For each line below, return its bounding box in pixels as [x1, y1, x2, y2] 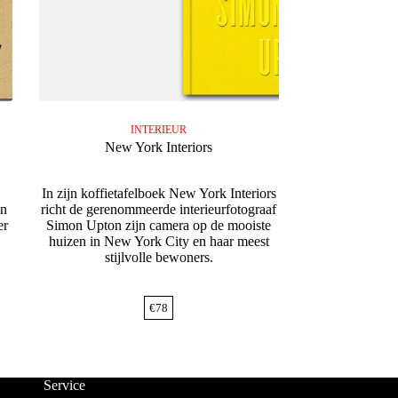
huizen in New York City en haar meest [48, 233, 269, 249]
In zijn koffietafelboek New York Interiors [41, 185, 276, 201]
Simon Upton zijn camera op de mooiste [46, 217, 272, 233]
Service [43, 377, 85, 393]
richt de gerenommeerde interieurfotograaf [41, 201, 277, 217]
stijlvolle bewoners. [104, 249, 213, 265]
